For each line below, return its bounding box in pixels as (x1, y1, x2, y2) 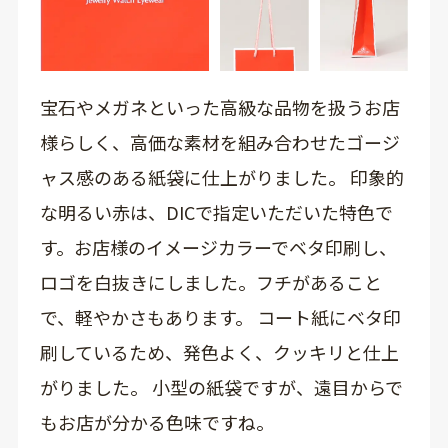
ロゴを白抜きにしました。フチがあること (39, 269, 382, 296)
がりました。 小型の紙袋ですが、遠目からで (39, 374, 403, 401)
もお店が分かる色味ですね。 (39, 409, 274, 436)
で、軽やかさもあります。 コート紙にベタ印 (39, 304, 401, 331)
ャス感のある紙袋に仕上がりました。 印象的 (39, 164, 404, 191)
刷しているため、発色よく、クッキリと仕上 (39, 339, 399, 366)
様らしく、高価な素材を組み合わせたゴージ (39, 129, 400, 156)
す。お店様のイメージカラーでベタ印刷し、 (39, 234, 397, 261)
